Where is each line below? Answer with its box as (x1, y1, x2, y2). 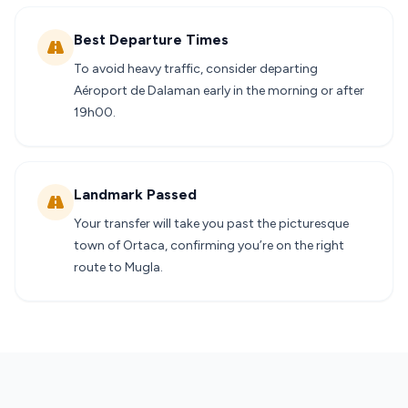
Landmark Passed (74, 186, 197, 203)
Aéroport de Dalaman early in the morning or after (74, 83, 364, 98)
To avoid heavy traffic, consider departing (74, 61, 318, 76)
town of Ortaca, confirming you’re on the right (74, 238, 344, 253)
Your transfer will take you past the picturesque (74, 216, 349, 231)
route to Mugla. (74, 260, 163, 275)
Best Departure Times (74, 31, 229, 48)
